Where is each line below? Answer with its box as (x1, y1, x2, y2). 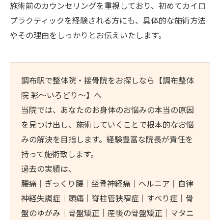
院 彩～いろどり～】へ (21, 91, 102, 101)
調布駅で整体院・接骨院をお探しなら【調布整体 (21, 76, 194, 86)
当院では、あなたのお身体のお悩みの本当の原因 (21, 106, 194, 115)
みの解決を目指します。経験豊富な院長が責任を (21, 135, 193, 145)
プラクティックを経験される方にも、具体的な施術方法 (10, 16, 206, 26)
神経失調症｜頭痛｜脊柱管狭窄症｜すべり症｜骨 (21, 194, 194, 204)
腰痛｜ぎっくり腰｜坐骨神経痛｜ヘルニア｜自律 (21, 179, 194, 189)
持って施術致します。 (21, 150, 99, 160)
